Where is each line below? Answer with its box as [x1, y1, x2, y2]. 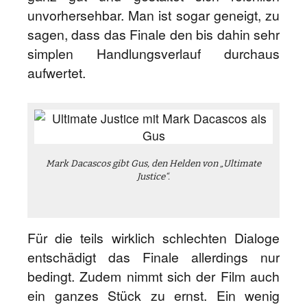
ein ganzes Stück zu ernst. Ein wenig [27, 286, 280, 305]
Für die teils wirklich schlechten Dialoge [27, 228, 280, 247]
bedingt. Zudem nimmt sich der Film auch [27, 267, 280, 286]
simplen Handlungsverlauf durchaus [27, 44, 280, 63]
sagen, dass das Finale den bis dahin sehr [27, 25, 280, 44]
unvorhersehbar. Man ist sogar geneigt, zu [27, 5, 280, 25]
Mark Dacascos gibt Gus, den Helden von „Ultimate [46, 158, 261, 169]
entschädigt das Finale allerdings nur [27, 247, 280, 267]
